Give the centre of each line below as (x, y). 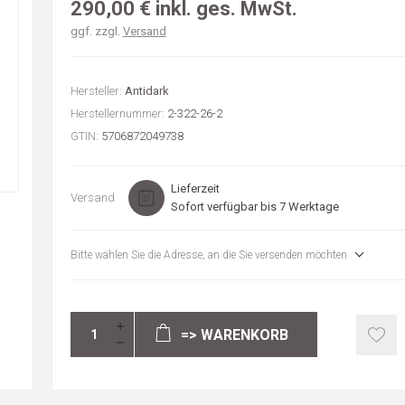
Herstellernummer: (117, 113)
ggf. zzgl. (96, 31)
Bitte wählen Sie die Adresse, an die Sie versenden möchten (208, 255)
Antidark (146, 91)
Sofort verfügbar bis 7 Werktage (254, 207)
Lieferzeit (195, 188)
